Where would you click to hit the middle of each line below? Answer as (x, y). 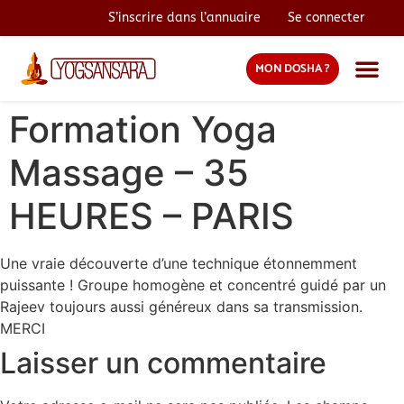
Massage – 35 (129, 173)
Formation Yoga (143, 129)
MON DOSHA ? (293, 69)
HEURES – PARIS (151, 216)
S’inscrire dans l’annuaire (184, 18)
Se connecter (326, 18)
